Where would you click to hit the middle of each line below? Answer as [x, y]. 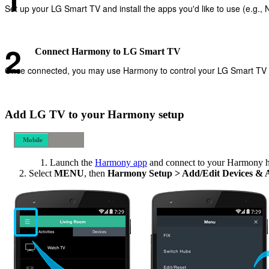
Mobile [32, 140]
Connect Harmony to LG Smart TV [108, 51]
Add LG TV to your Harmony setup [95, 114]
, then [96, 174]
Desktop [32, 156]
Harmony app [121, 163]
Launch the [72, 163]
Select [41, 174]
